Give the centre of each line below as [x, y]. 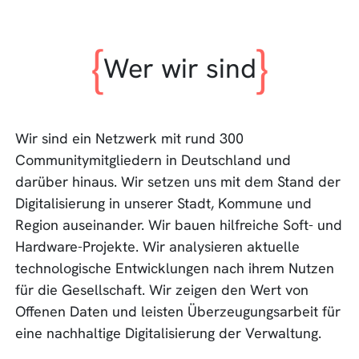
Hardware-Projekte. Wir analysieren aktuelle [158, 247]
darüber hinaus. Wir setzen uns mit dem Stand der [178, 182]
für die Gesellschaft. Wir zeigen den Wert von [162, 290]
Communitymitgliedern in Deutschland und [153, 160]
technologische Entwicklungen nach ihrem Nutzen [175, 268]
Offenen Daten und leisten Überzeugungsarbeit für [178, 312]
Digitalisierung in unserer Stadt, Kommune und [164, 204]
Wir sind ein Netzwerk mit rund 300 [130, 139]
